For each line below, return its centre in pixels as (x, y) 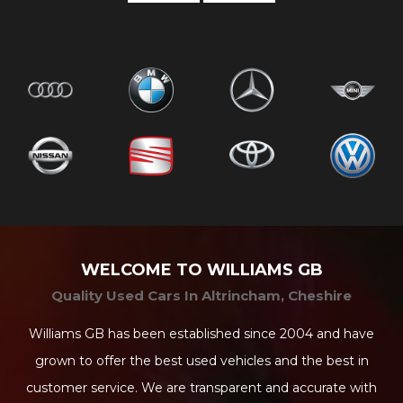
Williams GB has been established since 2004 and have (201, 334)
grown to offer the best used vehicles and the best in (201, 361)
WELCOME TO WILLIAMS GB (201, 270)
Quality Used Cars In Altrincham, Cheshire (201, 296)
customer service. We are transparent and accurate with (201, 388)
